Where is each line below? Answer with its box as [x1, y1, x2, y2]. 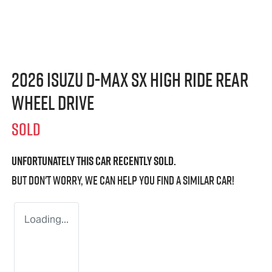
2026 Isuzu [12, 66, 86, 93]
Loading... [24, 213, 69, 226]
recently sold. [111, 152, 176, 170]
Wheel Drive [12, 89, 94, 117]
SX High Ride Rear [128, 66, 248, 93]
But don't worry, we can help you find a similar [12, 172, 216, 189]
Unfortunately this [12, 152, 95, 170]
